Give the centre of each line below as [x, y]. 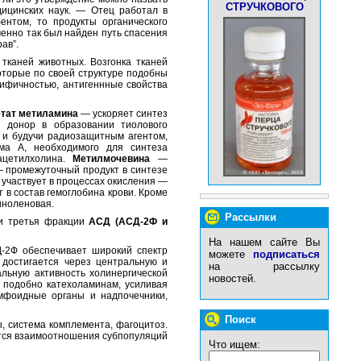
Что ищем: [234, 344]
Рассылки [251, 217]
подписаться [286, 254]
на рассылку [264, 266]
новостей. [232, 278]
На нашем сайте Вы [264, 242]
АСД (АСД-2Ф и [126, 222]
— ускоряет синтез [123, 114]
